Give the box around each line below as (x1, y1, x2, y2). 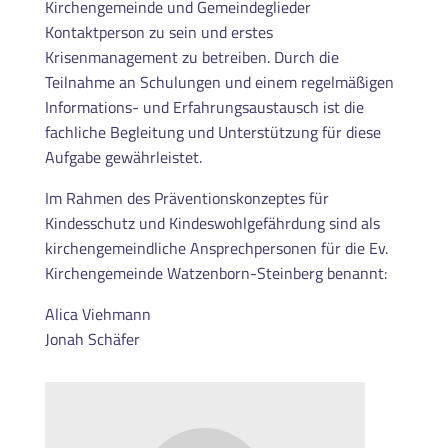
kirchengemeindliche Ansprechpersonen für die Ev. (44, 235, 388, 260)
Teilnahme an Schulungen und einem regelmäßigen (44, 69, 394, 94)
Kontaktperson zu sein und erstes (44, 19, 273, 44)
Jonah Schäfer (44, 326, 144, 351)
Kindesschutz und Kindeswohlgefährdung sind (44, 210, 361, 235)
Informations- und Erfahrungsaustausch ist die (44, 94, 364, 119)
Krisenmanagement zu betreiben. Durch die (44, 44, 339, 69)
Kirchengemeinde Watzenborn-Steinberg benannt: (44, 260, 391, 285)
